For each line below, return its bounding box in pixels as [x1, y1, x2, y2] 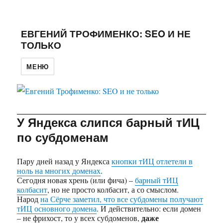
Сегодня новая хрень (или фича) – [17, 174, 135, 185]
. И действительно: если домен [97, 203, 202, 214]
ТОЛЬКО [21, 37, 62, 52]
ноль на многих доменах [17, 165, 101, 176]
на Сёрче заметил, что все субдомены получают [40, 193, 204, 204]
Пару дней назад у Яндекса [17, 155, 112, 166]
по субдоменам [17, 128, 109, 145]
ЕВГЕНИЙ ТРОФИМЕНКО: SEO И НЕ [21, 26, 191, 40]
